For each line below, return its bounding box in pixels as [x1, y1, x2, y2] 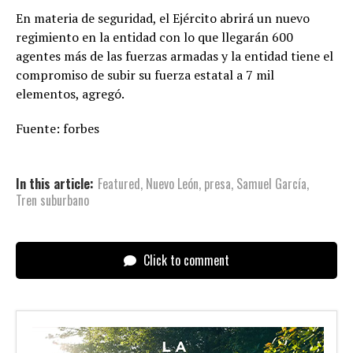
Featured [98, 174, 140, 194]
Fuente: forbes [16, 120, 99, 138]
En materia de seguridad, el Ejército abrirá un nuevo [16, 9, 310, 28]
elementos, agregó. [16, 85, 124, 103]
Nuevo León [146, 174, 199, 194]
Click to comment [140, 251, 229, 270]
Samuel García [236, 174, 307, 194]
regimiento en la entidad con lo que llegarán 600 [16, 28, 293, 46]
